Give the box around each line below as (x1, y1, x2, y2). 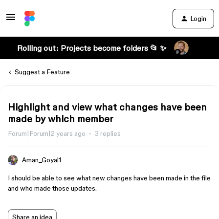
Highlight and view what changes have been (8, 102, 207, 112)
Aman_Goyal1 (22, 156, 61, 164)
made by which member (8, 113, 113, 124)
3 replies (95, 130, 121, 137)
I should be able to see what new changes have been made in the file (8, 174, 211, 182)
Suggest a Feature (15, 68, 70, 76)
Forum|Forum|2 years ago (8, 130, 86, 137)
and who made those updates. (8, 184, 97, 192)
